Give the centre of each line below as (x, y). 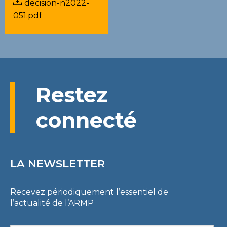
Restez (72, 95)
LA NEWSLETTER (58, 163)
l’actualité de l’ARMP (52, 203)
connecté (86, 120)
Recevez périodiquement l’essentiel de (89, 192)
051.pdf (28, 15)
